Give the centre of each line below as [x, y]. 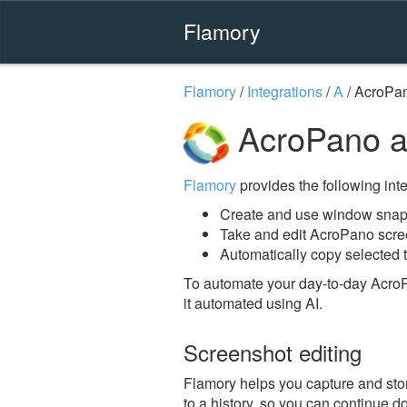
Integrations [285, 91]
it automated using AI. [253, 303]
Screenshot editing [273, 352]
